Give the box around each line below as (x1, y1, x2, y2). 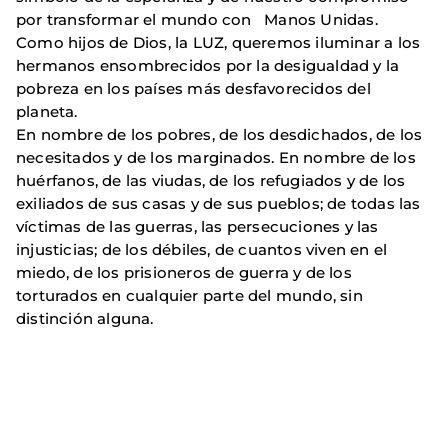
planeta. (16, 101, 78, 121)
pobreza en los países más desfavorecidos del (16, 78, 371, 98)
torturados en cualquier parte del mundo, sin (16, 285, 363, 305)
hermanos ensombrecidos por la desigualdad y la (16, 55, 400, 75)
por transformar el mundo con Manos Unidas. (16, 9, 378, 29)
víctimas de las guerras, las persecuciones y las (16, 216, 379, 236)
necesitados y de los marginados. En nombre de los (16, 147, 416, 167)
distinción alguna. (16, 308, 154, 328)
